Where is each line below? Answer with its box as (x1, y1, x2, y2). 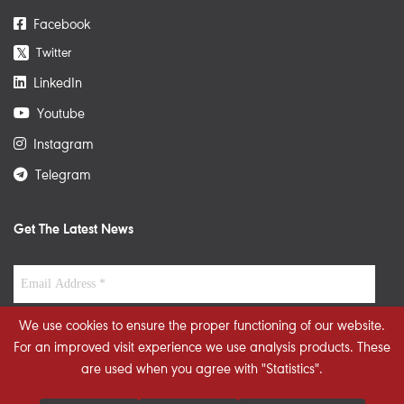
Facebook (26, 17, 90, 32)
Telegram (28, 168, 91, 183)
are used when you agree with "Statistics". (81, 363, 323, 377)
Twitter (29, 46, 72, 60)
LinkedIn (26, 76, 82, 91)
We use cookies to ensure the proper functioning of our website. (19, 319, 385, 334)
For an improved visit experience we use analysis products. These (14, 341, 390, 355)
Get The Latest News (14, 222, 133, 237)
